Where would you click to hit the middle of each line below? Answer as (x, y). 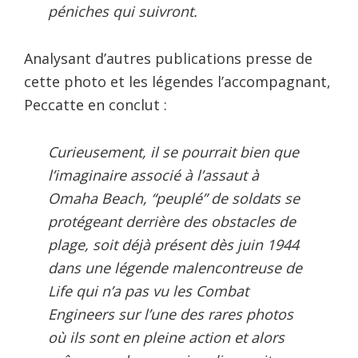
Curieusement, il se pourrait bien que (173, 151)
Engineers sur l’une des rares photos (171, 314)
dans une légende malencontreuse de (175, 267)
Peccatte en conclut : (95, 104)
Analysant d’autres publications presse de (168, 58)
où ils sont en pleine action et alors (166, 337)
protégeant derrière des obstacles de (172, 221)
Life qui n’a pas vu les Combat (148, 290)
